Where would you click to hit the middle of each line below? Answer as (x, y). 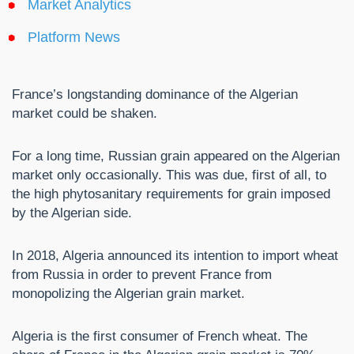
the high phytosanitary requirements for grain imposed (171, 194)
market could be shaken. (85, 114)
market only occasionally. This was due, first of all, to (169, 175)
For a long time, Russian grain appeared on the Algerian (176, 156)
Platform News (74, 38)
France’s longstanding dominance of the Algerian (155, 95)
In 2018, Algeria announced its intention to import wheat (175, 256)
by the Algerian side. (72, 213)
